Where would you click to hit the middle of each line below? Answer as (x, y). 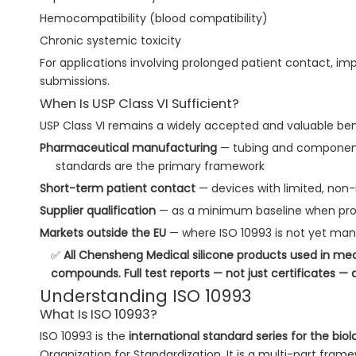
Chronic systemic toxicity (110, 41)
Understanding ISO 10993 (145, 296)
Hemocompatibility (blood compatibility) (154, 19)
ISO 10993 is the (84, 337)
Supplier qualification (98, 211)
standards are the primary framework (160, 166)
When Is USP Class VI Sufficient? (139, 104)
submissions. (75, 81)
